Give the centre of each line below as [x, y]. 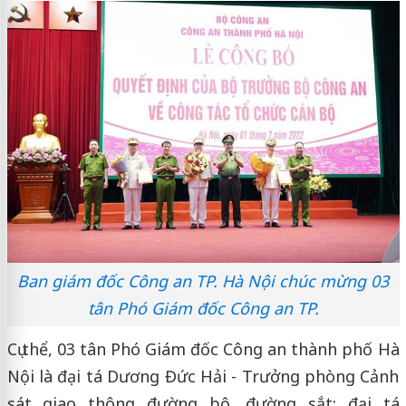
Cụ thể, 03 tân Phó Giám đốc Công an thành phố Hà [203, 349]
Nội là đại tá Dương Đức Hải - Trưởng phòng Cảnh [203, 377]
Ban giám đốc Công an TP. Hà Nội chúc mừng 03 [203, 281]
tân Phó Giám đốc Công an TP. [203, 309]
